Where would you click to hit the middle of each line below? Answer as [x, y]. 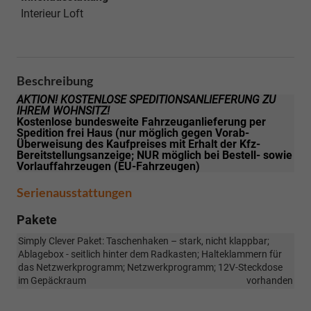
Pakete [37, 219]
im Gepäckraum [52, 280]
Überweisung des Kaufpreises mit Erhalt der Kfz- [138, 144]
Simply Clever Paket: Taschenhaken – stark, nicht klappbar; [144, 241]
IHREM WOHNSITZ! [63, 110]
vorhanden [270, 280]
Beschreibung [55, 80]
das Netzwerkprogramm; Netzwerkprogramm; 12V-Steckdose [150, 267]
